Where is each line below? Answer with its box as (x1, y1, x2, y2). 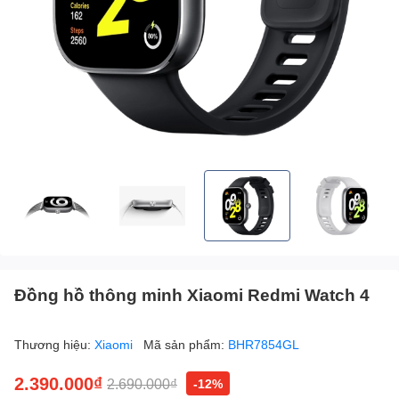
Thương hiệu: (14, 337, 94, 353)
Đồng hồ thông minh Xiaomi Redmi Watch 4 (14, 284, 370, 305)
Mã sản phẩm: (143, 337, 228, 353)
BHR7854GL (228, 337, 299, 353)
